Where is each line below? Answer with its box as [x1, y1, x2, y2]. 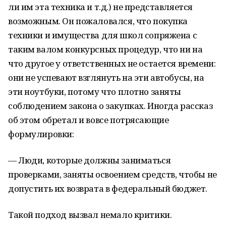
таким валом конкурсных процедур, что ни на [8, 43, 203, 55]
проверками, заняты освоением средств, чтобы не [8, 168, 217, 180]
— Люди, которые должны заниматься [8, 154, 171, 166]
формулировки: [8, 128, 74, 140]
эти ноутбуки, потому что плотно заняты [8, 86, 182, 97]
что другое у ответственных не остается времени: [8, 58, 216, 69]
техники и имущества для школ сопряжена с [8, 29, 197, 41]
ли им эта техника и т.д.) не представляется [8, 1, 193, 13]
